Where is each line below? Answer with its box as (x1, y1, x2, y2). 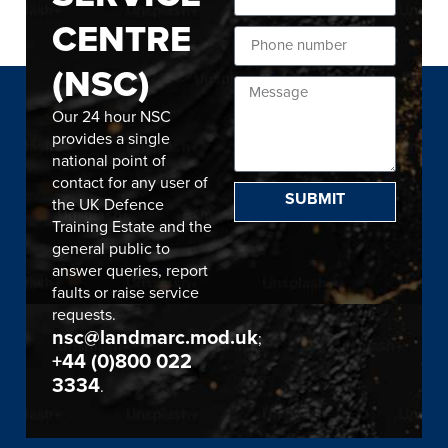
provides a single (52, 126, 170, 150)
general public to (52, 236, 170, 260)
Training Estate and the (52, 214, 212, 238)
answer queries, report (52, 258, 208, 282)
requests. (52, 302, 116, 326)
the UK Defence (52, 192, 164, 216)
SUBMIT (285, 187, 345, 211)
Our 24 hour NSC (52, 104, 171, 128)
